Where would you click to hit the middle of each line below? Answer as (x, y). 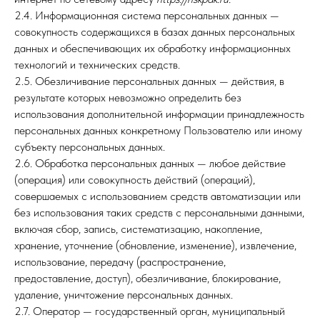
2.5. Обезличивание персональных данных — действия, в (149, 81)
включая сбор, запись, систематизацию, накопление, (138, 229)
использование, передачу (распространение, (120, 262)
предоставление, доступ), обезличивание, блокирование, (147, 278)
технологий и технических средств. (97, 65)
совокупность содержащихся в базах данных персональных (155, 32)
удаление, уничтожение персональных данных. (124, 295)
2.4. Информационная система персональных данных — (147, 15)
